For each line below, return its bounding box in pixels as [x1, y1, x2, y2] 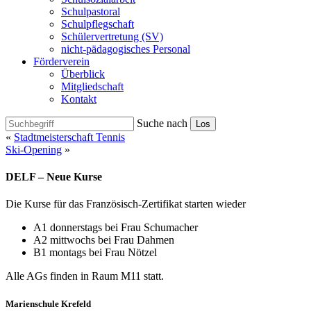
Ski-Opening [6, 143, 62, 155]
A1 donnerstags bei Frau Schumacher [33, 221, 198, 234]
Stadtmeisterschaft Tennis [14, 131, 125, 143]
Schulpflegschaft [61, 17, 134, 30]
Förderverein [33, 55, 90, 67]
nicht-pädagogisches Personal [61, 42, 190, 55]
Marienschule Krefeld [6, 298, 91, 309]
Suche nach [137, 117, 187, 129]
